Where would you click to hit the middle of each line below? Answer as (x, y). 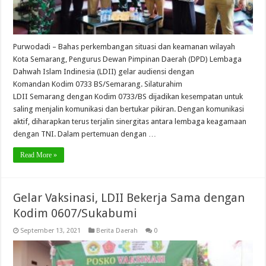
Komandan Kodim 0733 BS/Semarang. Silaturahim (98, 84)
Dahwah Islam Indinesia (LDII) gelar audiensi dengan (104, 71)
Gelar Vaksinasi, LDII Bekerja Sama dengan (129, 197)
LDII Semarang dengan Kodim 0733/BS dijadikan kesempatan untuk (128, 96)
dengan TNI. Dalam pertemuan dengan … (85, 134)
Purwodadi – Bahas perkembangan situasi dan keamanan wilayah (124, 46)
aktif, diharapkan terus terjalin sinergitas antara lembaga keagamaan (130, 121)
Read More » (39, 155)
